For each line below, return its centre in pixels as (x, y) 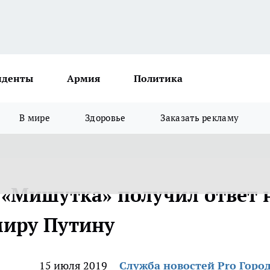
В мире (35, 118)
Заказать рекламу (200, 118)
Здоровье (105, 118)
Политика (158, 78)
